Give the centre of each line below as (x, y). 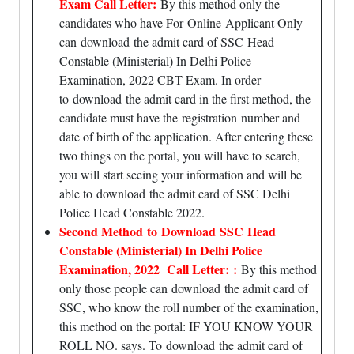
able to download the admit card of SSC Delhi (175, 193)
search (281, 155)
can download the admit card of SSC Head (167, 41)
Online (204, 23)
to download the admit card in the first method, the (185, 98)
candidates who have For (123, 23)
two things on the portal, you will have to (162, 155)
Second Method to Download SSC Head (168, 231)
